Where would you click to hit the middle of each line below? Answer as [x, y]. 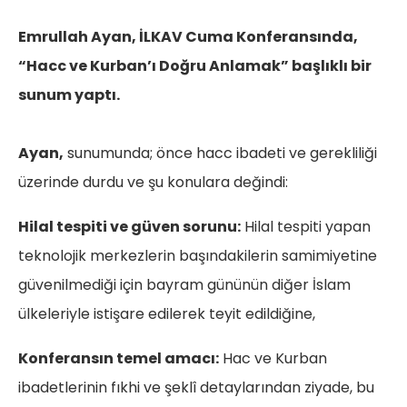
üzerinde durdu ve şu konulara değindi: [153, 182]
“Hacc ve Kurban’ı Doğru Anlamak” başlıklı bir [195, 66]
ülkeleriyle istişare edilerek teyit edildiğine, [167, 314]
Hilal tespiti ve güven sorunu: [129, 227]
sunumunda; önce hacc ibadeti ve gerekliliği [220, 153]
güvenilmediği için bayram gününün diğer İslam [184, 285]
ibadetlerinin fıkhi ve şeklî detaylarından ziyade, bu [196, 387]
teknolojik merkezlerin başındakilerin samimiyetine [198, 256]
